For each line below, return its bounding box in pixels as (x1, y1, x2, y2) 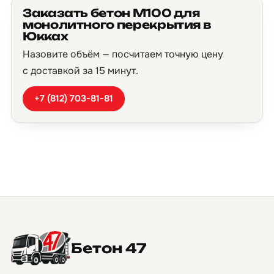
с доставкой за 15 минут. (23, 64, 138, 77)
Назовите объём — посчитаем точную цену (23, 48, 223, 61)
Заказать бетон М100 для (23, 6, 200, 20)
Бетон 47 (71, 240, 147, 256)
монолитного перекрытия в (23, 18, 212, 31)
